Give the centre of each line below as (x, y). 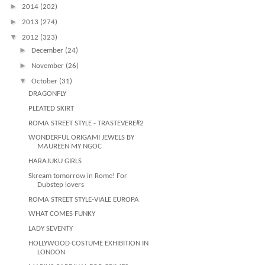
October (45, 81)
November (48, 66)
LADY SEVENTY (51, 229)
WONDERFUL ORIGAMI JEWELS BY (82, 138)
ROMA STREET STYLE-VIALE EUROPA (84, 199)
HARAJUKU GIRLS (55, 161)
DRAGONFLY (48, 94)
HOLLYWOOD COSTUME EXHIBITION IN (89, 243)
